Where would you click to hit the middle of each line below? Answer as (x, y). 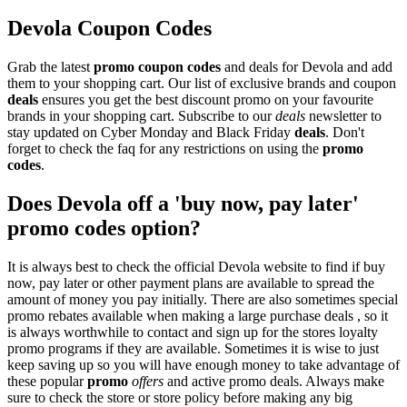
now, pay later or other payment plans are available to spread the (191, 283)
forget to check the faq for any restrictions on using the (165, 148)
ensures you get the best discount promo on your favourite (206, 99)
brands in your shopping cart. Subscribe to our (141, 115)
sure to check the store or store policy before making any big (180, 397)
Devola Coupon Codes (109, 29)
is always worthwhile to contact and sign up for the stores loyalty (193, 332)
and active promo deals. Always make (274, 381)
